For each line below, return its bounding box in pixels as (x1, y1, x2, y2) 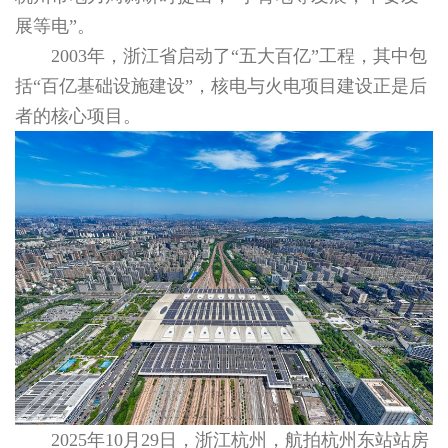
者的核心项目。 (15, 106, 141, 127)
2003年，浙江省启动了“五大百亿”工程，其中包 (51, 46, 427, 67)
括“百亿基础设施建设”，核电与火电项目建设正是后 (15, 76, 427, 97)
